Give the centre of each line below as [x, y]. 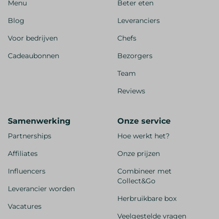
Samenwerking [39, 121]
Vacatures [25, 207]
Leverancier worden [41, 189]
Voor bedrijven [33, 38]
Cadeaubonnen [33, 56]
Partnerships [30, 136]
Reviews [131, 91]
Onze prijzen [139, 154]
